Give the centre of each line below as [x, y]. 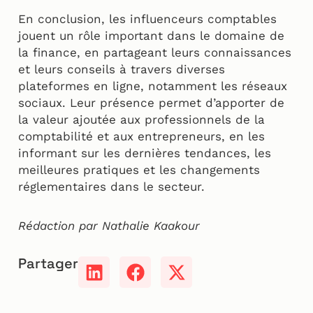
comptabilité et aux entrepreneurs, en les [141, 137]
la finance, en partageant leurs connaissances [155, 53]
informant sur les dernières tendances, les [145, 153]
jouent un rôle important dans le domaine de [151, 36]
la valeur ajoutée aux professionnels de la [141, 120]
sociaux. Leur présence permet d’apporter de [151, 103]
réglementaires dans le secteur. [111, 187]
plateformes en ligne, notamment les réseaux [153, 86]
